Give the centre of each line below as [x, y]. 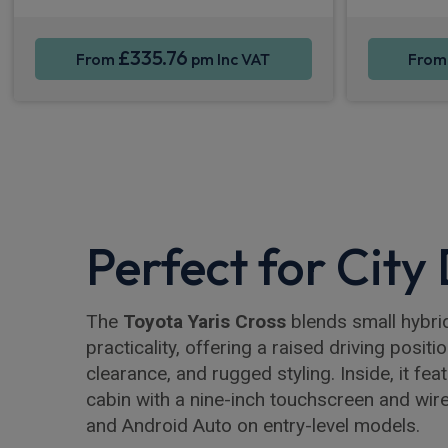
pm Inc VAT [229, 58]
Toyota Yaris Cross [204, 321]
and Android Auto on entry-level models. [253, 425]
